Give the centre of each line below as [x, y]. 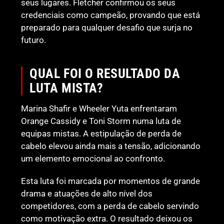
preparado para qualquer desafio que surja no [107, 28]
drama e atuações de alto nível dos [87, 194]
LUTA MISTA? [66, 88]
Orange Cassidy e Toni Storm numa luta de [101, 121]
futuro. [34, 40]
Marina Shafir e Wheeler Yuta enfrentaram [99, 109]
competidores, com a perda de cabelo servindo [110, 206]
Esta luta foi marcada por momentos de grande [111, 181]
